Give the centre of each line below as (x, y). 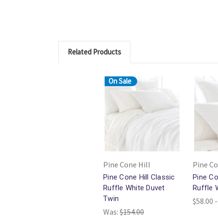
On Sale (120, 81)
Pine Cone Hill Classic (139, 177)
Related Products (94, 52)
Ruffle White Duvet (134, 188)
